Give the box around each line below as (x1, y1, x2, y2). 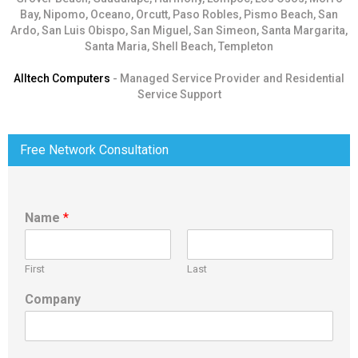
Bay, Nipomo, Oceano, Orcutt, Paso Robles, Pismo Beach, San (20, 8, 338, 22)
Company (25, 292, 81, 308)
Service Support (137, 88, 221, 101)
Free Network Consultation (20, 142, 169, 158)
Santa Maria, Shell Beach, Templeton (85, 40, 273, 54)
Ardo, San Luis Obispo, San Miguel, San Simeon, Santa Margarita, (10, 24, 348, 38)
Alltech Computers (14, 72, 110, 86)
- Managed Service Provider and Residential (110, 72, 344, 86)
